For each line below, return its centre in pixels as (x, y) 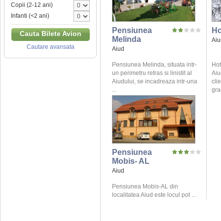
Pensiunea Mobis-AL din (145, 187)
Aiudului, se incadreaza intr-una (155, 82)
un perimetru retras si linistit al (152, 73)
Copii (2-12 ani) (32, 5)
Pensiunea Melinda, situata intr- (154, 65)
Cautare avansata (50, 47)
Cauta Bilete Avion (50, 34)
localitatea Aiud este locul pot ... (154, 195)
